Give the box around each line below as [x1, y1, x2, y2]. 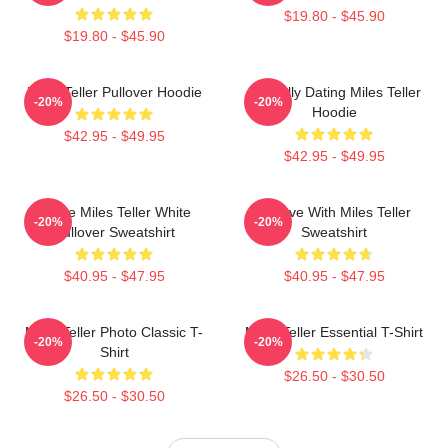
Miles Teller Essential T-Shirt [245, 323, 423, 340]
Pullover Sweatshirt [53, 223, 175, 240]
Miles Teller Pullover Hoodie [26, 83, 202, 100]
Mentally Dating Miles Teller [247, 83, 421, 100]
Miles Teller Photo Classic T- [25, 323, 203, 340]
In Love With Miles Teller [257, 203, 411, 220]
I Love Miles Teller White [37, 203, 191, 220]
